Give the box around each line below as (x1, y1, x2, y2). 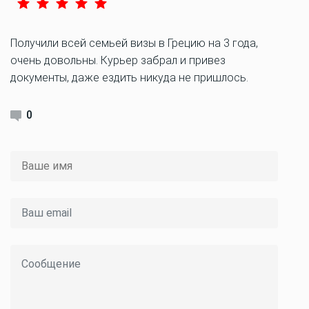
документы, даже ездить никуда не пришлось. (10, 71, 248, 84)
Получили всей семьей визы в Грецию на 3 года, (10, 37, 258, 50)
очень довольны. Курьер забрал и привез (10, 54, 226, 67)
